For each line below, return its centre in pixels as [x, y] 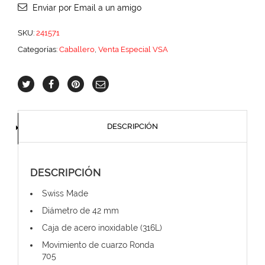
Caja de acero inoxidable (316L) [102, 228]
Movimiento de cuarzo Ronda [98, 245]
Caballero [77, 49]
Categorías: [38, 49]
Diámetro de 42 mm [80, 211]
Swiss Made [65, 193]
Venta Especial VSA [133, 49]
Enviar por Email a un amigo [87, 8]
